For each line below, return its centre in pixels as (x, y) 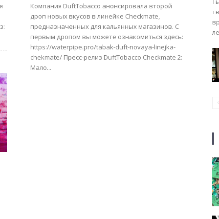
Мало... (41, 67)
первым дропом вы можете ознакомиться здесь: (107, 37)
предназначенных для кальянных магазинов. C (105, 26)
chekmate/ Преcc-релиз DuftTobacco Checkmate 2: (47, 57)
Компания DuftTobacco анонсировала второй (101, 6)
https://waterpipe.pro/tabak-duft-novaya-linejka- (103, 47)
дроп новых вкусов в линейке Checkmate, (95, 16)
